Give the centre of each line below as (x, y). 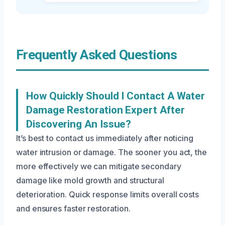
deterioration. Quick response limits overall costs (108, 195)
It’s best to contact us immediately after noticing (105, 138)
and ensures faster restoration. (73, 209)
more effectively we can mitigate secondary (99, 166)
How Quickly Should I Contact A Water (116, 96)
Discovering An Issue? (79, 124)
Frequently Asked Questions (97, 55)
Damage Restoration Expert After (105, 110)
